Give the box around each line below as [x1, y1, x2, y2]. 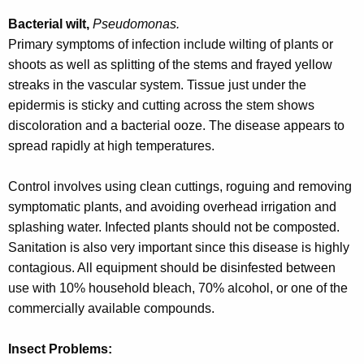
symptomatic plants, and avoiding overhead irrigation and [8, 200, 336, 214]
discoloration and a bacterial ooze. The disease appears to [8, 119, 344, 133]
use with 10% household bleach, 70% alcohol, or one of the [8, 281, 348, 296]
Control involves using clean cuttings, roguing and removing [8, 180, 352, 194]
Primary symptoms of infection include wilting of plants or [8, 37, 333, 52]
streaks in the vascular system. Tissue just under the [8, 78, 306, 93]
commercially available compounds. [8, 301, 214, 316]
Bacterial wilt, [8, 17, 93, 32]
